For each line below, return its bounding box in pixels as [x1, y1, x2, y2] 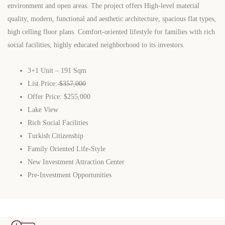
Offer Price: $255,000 [28, 92, 90, 100]
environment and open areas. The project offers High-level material [8, 2, 199, 10]
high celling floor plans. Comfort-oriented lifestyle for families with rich [8, 28, 215, 36]
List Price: [28, 79, 57, 87]
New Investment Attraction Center [28, 158, 125, 166]
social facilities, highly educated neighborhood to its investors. [8, 41, 185, 49]
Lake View [28, 105, 58, 114]
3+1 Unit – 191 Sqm [28, 66, 86, 74]
